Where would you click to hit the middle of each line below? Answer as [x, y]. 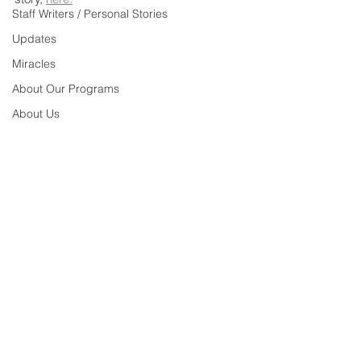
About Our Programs [66, 89]
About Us [36, 114]
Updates [34, 39]
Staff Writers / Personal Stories [90, 14]
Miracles [34, 64]
